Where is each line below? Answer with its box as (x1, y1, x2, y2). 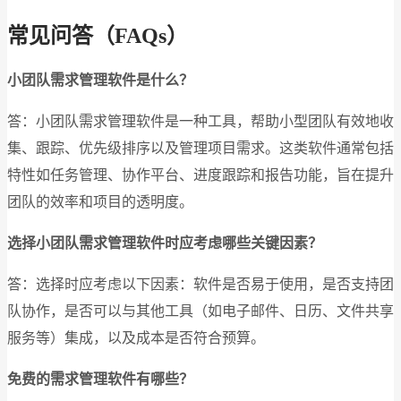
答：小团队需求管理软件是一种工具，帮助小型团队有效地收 (7, 113, 394, 129)
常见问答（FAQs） (7, 23, 188, 47)
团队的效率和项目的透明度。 (7, 193, 193, 209)
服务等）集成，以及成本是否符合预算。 (7, 329, 265, 346)
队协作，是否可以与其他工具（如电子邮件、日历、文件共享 (7, 303, 394, 319)
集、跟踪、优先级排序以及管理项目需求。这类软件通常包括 (7, 140, 394, 156)
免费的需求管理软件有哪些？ (7, 371, 193, 387)
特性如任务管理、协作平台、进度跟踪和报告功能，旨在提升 (7, 166, 394, 183)
